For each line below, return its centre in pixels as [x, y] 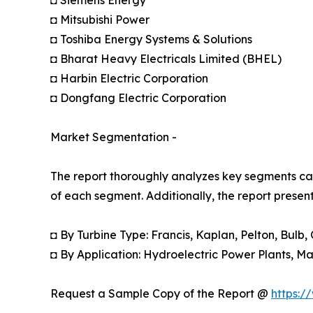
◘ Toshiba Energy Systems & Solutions [151, 39]
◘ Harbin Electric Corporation [129, 78]
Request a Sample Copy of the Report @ [161, 293]
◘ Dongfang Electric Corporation [138, 97]
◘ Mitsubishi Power [100, 19]
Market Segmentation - [114, 137]
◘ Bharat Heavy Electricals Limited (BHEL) [166, 58]
